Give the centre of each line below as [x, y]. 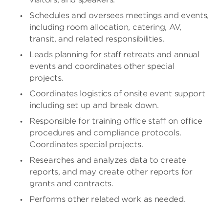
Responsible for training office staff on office [116, 121]
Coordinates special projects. [86, 144]
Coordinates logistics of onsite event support [117, 94]
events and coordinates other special [102, 66]
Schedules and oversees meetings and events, [119, 15]
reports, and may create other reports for [111, 172]
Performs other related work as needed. [108, 199]
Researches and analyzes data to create [108, 160]
